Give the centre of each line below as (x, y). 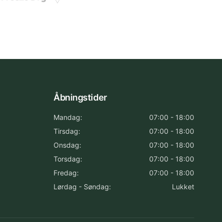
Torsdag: (68, 159)
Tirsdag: (67, 131)
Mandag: (68, 117)
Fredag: (66, 173)
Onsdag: (67, 145)
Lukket (183, 187)
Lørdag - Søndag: (82, 187)
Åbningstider (80, 97)
